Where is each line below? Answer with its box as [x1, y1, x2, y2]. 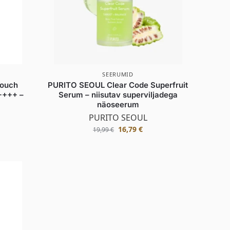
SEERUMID [102, 70, 133, 78]
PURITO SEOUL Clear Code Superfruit [48, 80, 188, 90]
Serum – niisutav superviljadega [58, 89, 178, 100]
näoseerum [97, 99, 139, 109]
